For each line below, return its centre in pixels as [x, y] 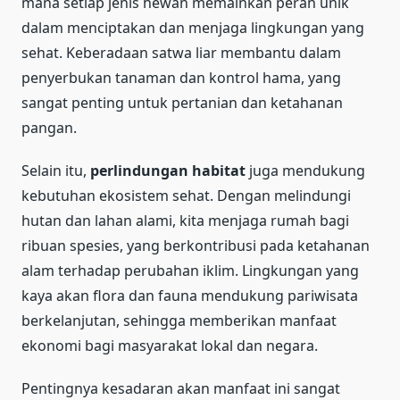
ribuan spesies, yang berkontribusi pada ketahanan [196, 245]
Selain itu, [56, 170]
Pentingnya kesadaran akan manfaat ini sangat [181, 388]
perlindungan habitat [168, 170]
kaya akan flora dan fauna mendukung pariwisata [190, 295]
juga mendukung [305, 170]
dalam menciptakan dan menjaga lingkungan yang [193, 27]
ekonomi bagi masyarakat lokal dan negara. [170, 345]
